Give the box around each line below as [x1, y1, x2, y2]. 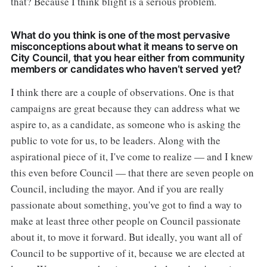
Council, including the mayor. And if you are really [10, 182, 224, 196]
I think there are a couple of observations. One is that [10, 85, 234, 100]
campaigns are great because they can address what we [10, 101, 240, 116]
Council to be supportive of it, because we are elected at [10, 246, 245, 260]
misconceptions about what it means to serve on [10, 41, 238, 53]
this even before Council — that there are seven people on [10, 166, 254, 180]
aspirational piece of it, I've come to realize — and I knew [10, 150, 253, 164]
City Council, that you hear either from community [10, 52, 245, 64]
